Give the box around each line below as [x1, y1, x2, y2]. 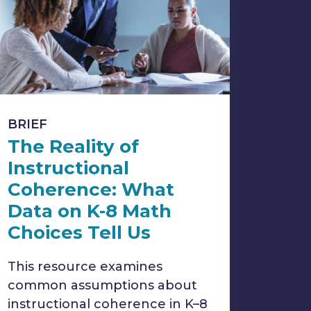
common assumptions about [8, 278, 197, 293]
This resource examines [8, 259, 162, 274]
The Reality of [8, 135, 139, 158]
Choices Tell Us [8, 221, 151, 244]
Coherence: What [8, 178, 174, 201]
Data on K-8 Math [8, 200, 171, 222]
